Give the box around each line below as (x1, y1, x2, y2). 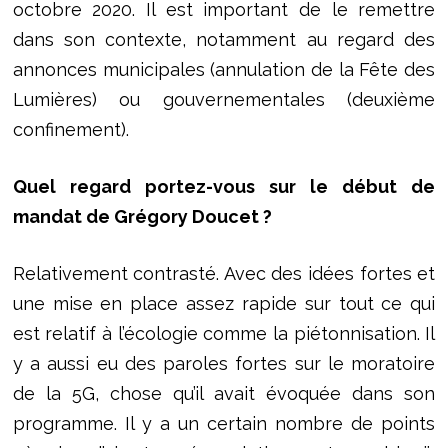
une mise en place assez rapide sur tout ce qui (12, 292, 436, 314)
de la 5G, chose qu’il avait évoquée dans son (12, 382, 436, 404)
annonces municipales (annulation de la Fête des (12, 58, 436, 80)
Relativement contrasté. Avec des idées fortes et (12, 262, 436, 284)
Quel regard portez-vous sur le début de (12, 175, 436, 197)
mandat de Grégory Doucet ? (12, 205, 276, 227)
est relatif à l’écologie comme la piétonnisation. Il (12, 322, 436, 344)
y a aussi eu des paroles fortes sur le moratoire (12, 352, 436, 374)
